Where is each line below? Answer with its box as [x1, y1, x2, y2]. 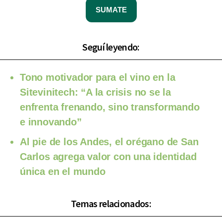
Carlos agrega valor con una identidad [20, 151, 197, 162]
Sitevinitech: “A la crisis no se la [20, 86, 171, 98]
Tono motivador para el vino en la [20, 71, 175, 83]
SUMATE [95, 5, 127, 14]
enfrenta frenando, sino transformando [20, 101, 200, 112]
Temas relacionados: [71, 197, 151, 210]
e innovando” [20, 116, 82, 127]
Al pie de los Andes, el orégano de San [20, 136, 199, 147]
